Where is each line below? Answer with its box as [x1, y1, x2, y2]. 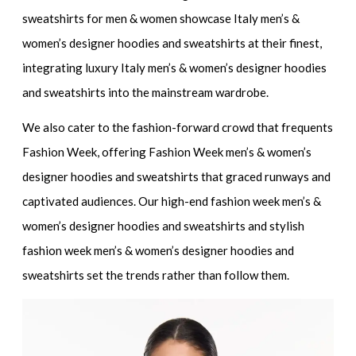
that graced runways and [199, 169, 331, 184]
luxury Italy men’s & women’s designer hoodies [85, 60, 327, 75]
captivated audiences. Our [22, 194, 162, 209]
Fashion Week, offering [22, 145, 149, 160]
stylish [269, 219, 305, 234]
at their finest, [246, 35, 323, 50]
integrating [22, 60, 86, 75]
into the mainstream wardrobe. [106, 84, 269, 99]
